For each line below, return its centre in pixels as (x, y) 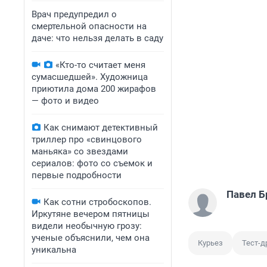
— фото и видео (65, 101)
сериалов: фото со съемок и (92, 163)
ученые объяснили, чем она (91, 238)
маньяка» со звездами (80, 151)
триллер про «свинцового (87, 139)
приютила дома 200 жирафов (94, 89)
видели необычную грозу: (87, 226)
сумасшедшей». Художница (90, 77)
